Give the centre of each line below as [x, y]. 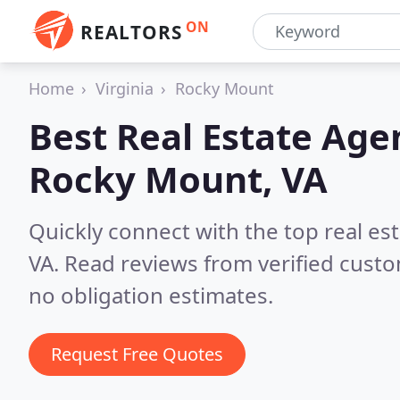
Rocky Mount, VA [178, 179]
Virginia [125, 88]
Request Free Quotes [137, 354]
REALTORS [131, 32]
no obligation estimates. [151, 295]
